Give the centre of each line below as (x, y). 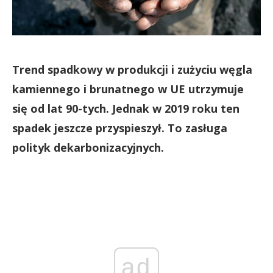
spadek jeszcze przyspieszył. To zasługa (120, 128)
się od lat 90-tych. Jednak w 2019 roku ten (126, 108)
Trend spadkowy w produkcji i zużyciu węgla (132, 69)
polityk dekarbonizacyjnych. (88, 147)
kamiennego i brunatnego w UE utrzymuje (128, 89)
